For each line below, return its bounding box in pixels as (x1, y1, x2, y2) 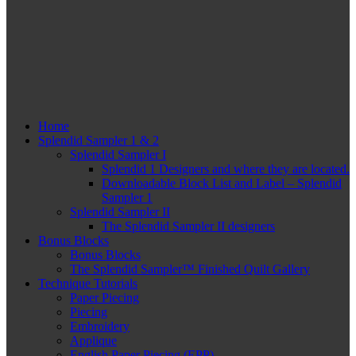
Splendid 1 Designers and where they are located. (102, 161, 350, 176)
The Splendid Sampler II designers (102, 219, 275, 233)
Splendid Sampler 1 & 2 (38, 133, 159, 147)
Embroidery (70, 319, 130, 333)
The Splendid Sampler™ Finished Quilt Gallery (70, 261, 310, 276)
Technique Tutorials (38, 276, 137, 290)
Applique (70, 333, 117, 347)
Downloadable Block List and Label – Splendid (102, 176, 342, 190)
